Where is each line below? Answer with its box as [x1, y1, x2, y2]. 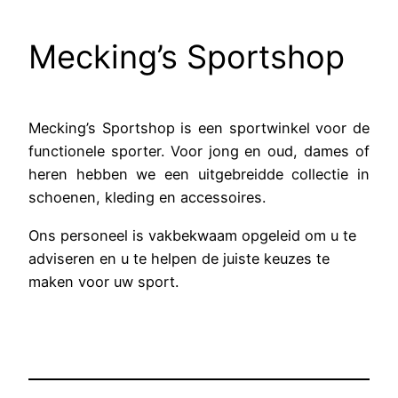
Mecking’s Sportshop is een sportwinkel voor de [28, 119, 370, 138]
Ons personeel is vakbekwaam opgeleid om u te [28, 226, 356, 244]
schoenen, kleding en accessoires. [28, 188, 266, 207]
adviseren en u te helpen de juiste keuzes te [28, 249, 330, 267]
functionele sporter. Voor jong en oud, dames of [28, 142, 370, 161]
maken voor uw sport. [28, 272, 179, 291]
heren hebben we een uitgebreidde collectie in [28, 165, 370, 184]
